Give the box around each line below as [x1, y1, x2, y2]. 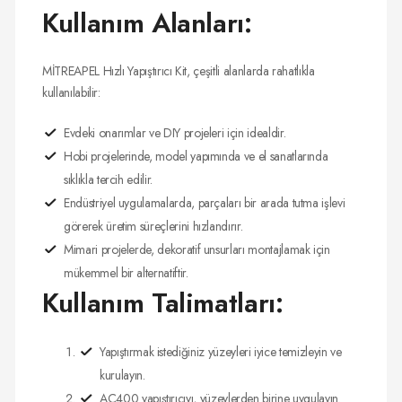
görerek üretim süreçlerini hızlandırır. [64, 217, 243, 236]
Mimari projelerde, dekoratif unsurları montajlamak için [64, 240, 330, 259]
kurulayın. [100, 366, 145, 385]
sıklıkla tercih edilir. [64, 170, 153, 189]
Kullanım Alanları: [42, 4, 252, 43]
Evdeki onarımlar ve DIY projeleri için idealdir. [64, 124, 286, 143]
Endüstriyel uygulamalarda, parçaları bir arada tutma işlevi [64, 194, 345, 213]
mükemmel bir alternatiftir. [64, 264, 188, 283]
